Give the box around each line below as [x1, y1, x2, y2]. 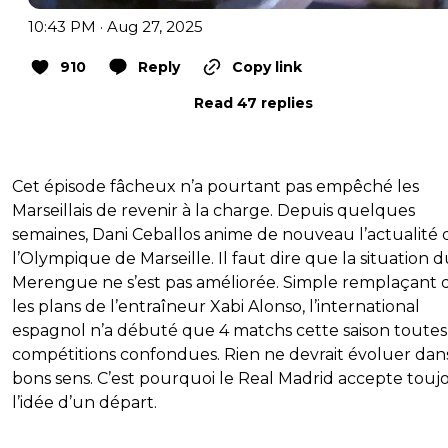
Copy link [232, 58, 302, 77]
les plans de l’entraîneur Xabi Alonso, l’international [12, 297, 420, 317]
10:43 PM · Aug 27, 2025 [28, 17, 203, 37]
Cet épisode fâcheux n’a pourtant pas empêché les [12, 177, 419, 197]
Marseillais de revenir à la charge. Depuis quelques [12, 201, 415, 221]
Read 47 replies [193, 94, 313, 113]
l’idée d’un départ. [12, 393, 157, 413]
